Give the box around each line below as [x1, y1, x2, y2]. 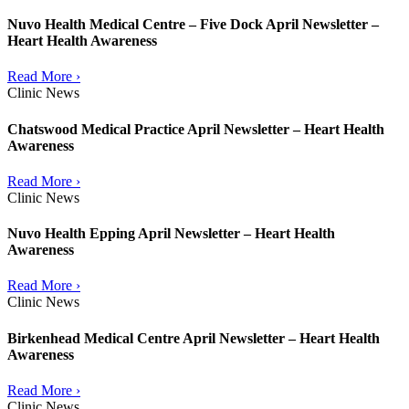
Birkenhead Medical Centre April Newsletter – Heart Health [7, 330, 380, 346]
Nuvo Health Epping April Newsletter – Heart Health [7, 225, 335, 242]
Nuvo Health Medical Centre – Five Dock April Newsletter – [7, 16, 379, 33]
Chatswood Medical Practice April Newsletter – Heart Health [7, 121, 384, 137]
